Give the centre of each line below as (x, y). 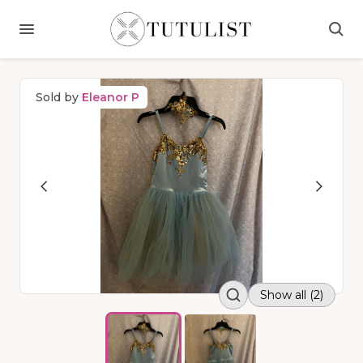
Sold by (59, 97)
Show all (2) (292, 295)
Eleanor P (111, 97)
